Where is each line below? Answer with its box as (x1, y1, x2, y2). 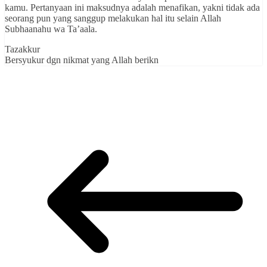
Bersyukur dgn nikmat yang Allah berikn (5, 55, 159, 66)
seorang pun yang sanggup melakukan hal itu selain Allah (5, 13, 221, 24)
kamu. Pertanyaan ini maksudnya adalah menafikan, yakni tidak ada (5, 2, 260, 13)
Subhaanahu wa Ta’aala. (5, 24, 97, 35)
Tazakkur (5, 44, 40, 55)
